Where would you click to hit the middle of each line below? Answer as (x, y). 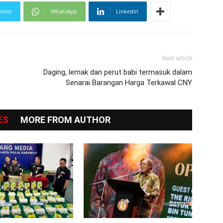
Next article (177, 58)
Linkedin (127, 11)
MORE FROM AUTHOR (65, 120)
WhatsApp (64, 11)
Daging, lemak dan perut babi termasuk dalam (118, 72)
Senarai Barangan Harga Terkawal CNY (129, 83)
